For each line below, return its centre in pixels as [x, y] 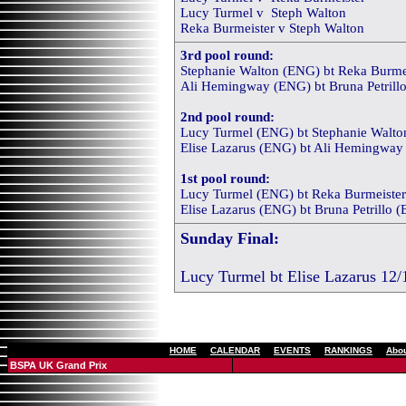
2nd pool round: [227, 117]
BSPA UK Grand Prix [58, 365]
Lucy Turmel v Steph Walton [263, 13]
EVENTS [292, 350]
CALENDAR [235, 350]
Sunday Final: [230, 238]
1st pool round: [225, 179]
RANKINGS [348, 350]
